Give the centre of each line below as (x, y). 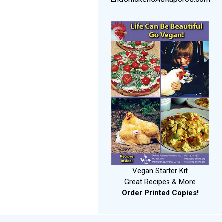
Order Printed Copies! (160, 193)
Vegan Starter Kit (160, 171)
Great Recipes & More (160, 182)
